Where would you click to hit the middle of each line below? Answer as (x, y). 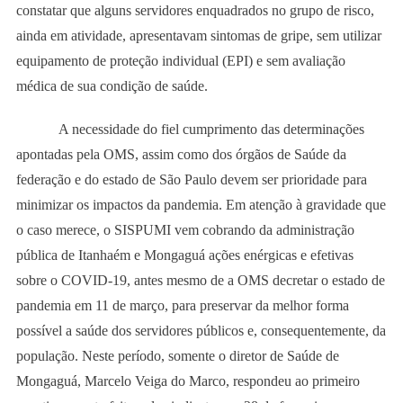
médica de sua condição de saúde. (112, 85)
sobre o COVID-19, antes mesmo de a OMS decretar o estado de (200, 280)
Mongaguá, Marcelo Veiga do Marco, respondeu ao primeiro (188, 381)
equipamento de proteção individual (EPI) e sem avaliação (180, 60)
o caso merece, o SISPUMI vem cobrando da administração (185, 229)
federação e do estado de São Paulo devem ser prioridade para (191, 179)
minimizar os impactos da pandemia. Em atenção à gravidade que (201, 204)
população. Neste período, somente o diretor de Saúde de (177, 355)
